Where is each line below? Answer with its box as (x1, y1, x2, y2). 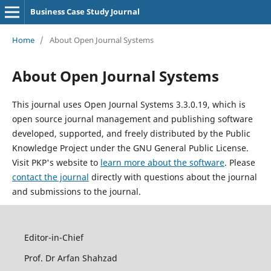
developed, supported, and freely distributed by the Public (11, 127, 250, 139)
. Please (224, 156, 255, 168)
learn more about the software (100, 156, 224, 168)
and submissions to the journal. (11, 185, 141, 197)
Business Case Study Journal (30, 6, 140, 17)
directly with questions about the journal (88, 171, 257, 183)
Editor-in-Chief (24, 231, 83, 243)
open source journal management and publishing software (11, 113, 253, 125)
